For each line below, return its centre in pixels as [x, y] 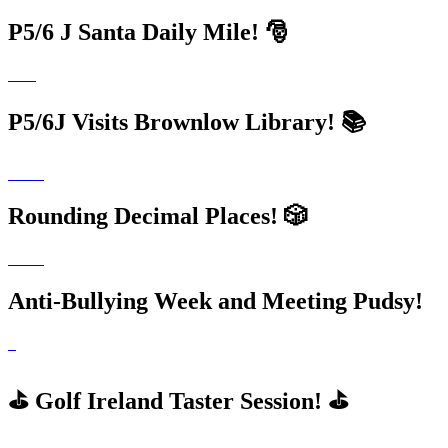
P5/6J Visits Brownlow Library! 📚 [187, 122]
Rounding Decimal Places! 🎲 [158, 216]
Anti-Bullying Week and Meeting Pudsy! [215, 300]
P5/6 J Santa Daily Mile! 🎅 [148, 32]
